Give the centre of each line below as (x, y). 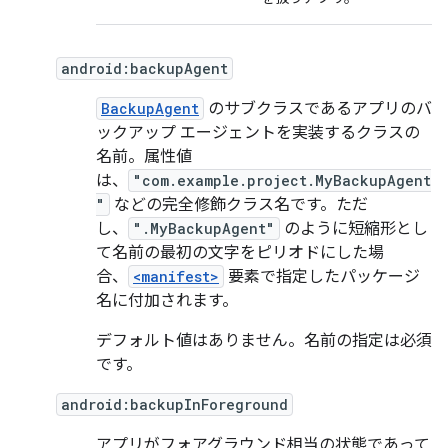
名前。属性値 (144, 157)
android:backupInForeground (174, 404)
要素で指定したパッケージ (322, 277)
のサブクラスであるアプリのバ (318, 109)
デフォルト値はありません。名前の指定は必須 (264, 341)
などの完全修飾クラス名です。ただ (239, 205)
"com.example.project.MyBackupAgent (282, 180)
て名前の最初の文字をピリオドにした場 (240, 253)
